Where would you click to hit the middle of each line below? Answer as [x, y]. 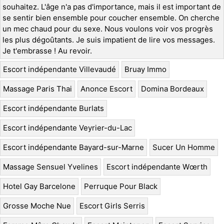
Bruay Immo [145, 69]
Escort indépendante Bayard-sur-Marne [73, 147]
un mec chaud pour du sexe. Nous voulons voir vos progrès [108, 29]
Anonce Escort [106, 89]
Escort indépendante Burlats [53, 108]
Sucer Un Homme [184, 147]
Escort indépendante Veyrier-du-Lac [67, 128]
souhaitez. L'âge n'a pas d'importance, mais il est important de [112, 7]
